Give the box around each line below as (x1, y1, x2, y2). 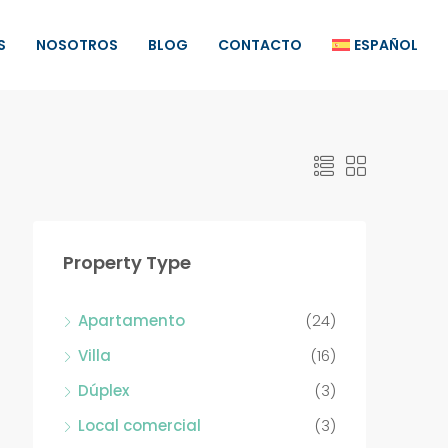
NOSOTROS (35, 35, 118, 56)
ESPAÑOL (354, 35, 418, 56)
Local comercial (78, 415, 201, 436)
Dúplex (78, 380, 129, 401)
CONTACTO (217, 35, 302, 56)
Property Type (63, 250, 191, 275)
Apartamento (78, 310, 185, 331)
